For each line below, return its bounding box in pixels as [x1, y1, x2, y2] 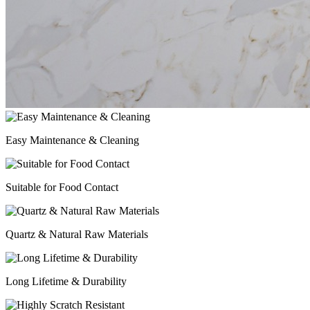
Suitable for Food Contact [6, 181, 118, 193]
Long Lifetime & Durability [6, 275, 127, 287]
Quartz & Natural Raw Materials [6, 228, 148, 240]
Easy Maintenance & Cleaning [6, 134, 139, 146]
